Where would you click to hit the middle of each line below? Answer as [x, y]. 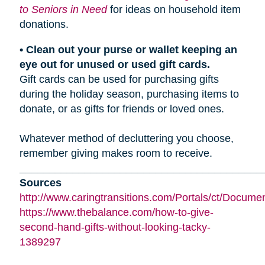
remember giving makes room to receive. [116, 153]
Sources [40, 183]
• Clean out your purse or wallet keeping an [128, 50]
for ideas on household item [174, 10]
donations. [44, 25]
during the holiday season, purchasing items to [129, 94]
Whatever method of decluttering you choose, [126, 139]
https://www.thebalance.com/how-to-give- [116, 213]
